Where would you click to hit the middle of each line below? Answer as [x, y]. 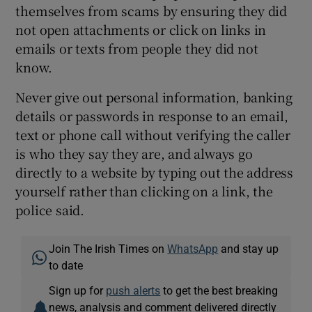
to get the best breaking [219, 291]
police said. [50, 210]
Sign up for [78, 291]
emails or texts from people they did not [137, 48]
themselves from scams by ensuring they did [151, 11]
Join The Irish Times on [108, 249]
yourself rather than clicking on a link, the [144, 191]
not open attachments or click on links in [141, 30]
